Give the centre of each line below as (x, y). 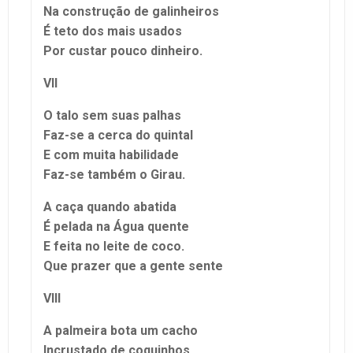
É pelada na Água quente (116, 226)
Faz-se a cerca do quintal (118, 135)
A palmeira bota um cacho (121, 330)
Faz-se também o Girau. (114, 174)
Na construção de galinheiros (131, 11)
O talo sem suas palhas (112, 115)
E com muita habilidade (111, 154)
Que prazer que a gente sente (133, 266)
